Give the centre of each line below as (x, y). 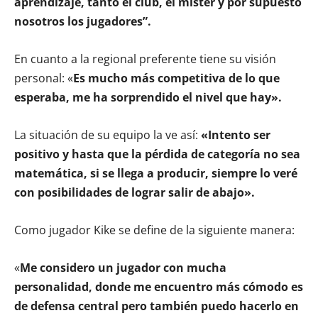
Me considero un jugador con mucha (123, 267)
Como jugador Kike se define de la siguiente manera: (154, 230)
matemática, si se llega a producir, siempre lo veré (156, 173)
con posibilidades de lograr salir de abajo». (135, 192)
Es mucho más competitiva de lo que (176, 78)
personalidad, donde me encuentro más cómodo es (159, 286)
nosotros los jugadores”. (83, 21)
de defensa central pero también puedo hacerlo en (157, 306)
